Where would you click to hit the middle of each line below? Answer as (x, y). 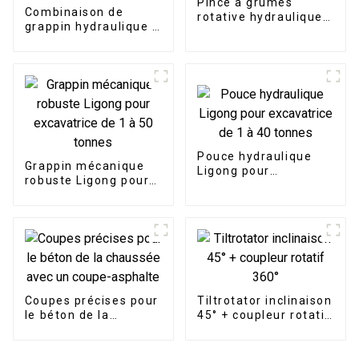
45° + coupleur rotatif (264, 315)
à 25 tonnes (61, 70)
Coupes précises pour (91, 301)
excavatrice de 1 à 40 (263, 186)
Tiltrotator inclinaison (264, 301)
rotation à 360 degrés (92, 41)
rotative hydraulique (260, 17)
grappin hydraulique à (92, 27)
